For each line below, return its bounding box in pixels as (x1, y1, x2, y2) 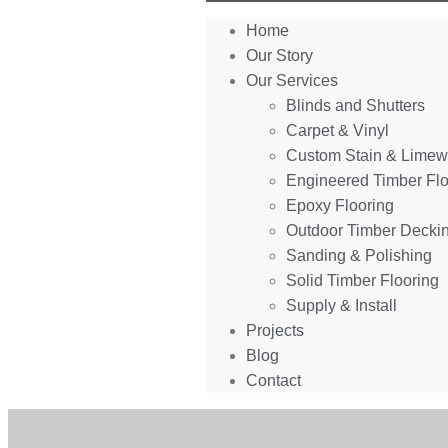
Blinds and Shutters (286, 97, 426, 114)
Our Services (246, 72, 339, 89)
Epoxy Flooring (286, 197, 395, 214)
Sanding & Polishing (286, 247, 433, 264)
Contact (246, 372, 302, 389)
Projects (246, 322, 305, 339)
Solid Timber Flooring (286, 272, 440, 289)
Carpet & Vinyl (286, 122, 390, 139)
